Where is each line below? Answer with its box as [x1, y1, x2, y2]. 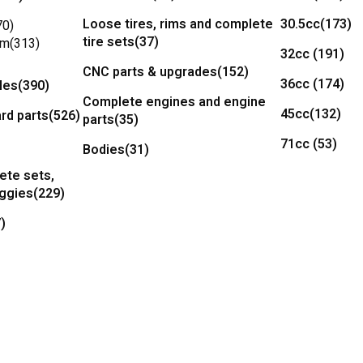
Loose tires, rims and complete [83, 15, 273, 34]
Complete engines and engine [83, 92, 266, 112]
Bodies [83, 140, 125, 160]
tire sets [83, 32, 135, 52]
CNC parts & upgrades [83, 62, 217, 82]
